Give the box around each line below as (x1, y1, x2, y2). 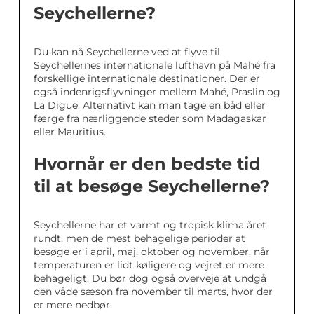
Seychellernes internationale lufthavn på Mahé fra (34, 58, 275, 71)
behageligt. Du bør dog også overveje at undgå (34, 271, 266, 285)
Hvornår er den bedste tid (34, 153, 261, 174)
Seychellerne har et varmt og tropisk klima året (34, 218, 266, 231)
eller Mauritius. (34, 125, 106, 138)
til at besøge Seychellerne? (34, 175, 270, 196)
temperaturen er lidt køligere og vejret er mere (34, 258, 264, 271)
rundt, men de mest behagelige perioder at (34, 231, 245, 245)
